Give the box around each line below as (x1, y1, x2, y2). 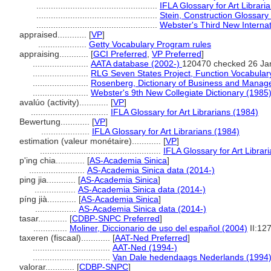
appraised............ (19, 30, 89, 39)
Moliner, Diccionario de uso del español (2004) (70, 223, 247, 233)
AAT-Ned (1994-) (113, 243, 177, 252)
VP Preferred (152, 49, 201, 59)
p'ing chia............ (19, 155, 87, 165)
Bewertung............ (19, 117, 92, 126)
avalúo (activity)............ (19, 97, 111, 107)
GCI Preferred (93, 49, 147, 59)
